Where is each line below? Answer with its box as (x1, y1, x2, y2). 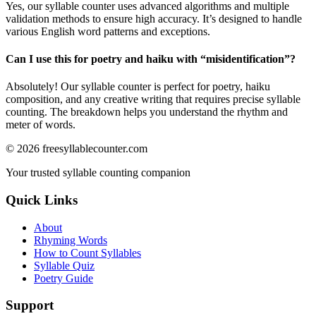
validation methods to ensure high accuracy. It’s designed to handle (6, 12, 302, 25)
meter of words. (6, 119, 75, 131)
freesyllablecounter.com (42, 142, 147, 155)
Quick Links (6, 193, 78, 207)
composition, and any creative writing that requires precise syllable (6, 93, 300, 106)
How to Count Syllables (34, 246, 141, 259)
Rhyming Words (34, 233, 107, 246)
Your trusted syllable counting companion (6, 166, 190, 179)
